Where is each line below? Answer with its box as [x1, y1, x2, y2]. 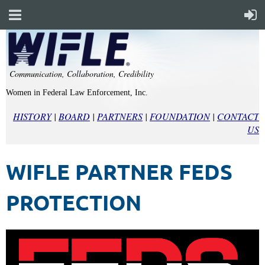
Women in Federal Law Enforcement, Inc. [6, 88, 148, 98]
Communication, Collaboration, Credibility [9, 68, 154, 80]
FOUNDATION [150, 110, 210, 123]
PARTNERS [97, 110, 143, 123]
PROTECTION [6, 189, 141, 216]
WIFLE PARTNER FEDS [6, 159, 232, 185]
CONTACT [217, 110, 259, 123]
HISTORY [13, 110, 51, 123]
